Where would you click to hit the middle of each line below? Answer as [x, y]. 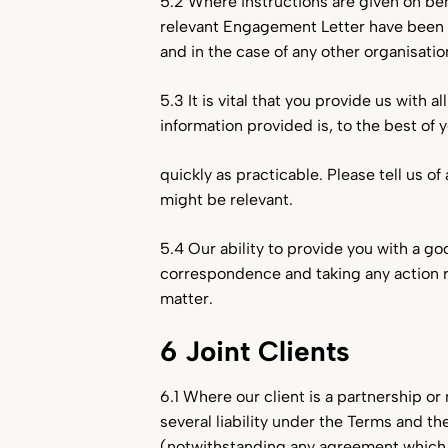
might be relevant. [226, 199]
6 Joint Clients [255, 351]
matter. [186, 298]
